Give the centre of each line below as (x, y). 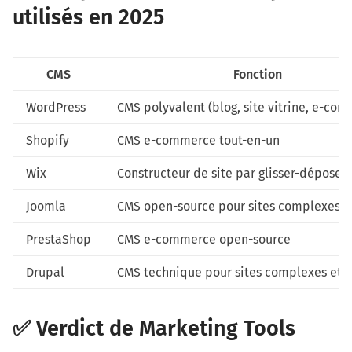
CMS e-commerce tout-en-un (198, 140)
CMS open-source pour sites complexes (229, 206)
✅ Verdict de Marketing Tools (154, 328)
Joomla (46, 206)
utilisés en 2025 (88, 18)
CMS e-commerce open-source (204, 239)
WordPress (56, 107)
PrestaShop (59, 239)
